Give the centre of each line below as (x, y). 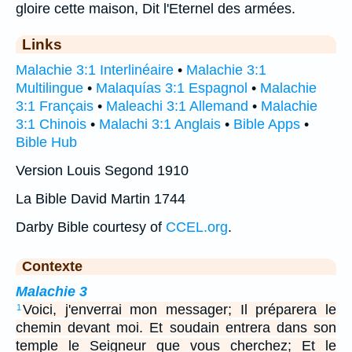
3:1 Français (55, 106)
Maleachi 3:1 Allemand (177, 106)
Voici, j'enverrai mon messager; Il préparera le (180, 309)
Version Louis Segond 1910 (102, 170)
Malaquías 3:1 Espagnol (172, 88)
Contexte (52, 266)
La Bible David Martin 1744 (101, 198)
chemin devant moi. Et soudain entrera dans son (176, 327)
